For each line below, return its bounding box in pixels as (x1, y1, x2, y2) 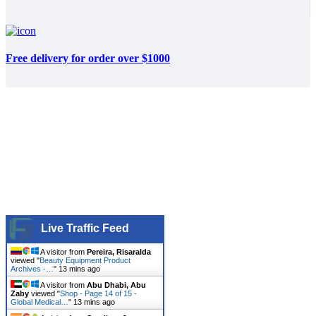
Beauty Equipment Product (39, 255, 130, 265)
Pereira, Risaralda (87, 247, 151, 256)
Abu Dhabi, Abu (87, 280, 146, 289)
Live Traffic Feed (41, 221, 129, 234)
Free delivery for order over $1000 (6, 52, 170, 65)
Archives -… (11, 264, 54, 273)
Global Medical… (11, 297, 68, 306)
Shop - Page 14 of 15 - (60, 288, 137, 298)
